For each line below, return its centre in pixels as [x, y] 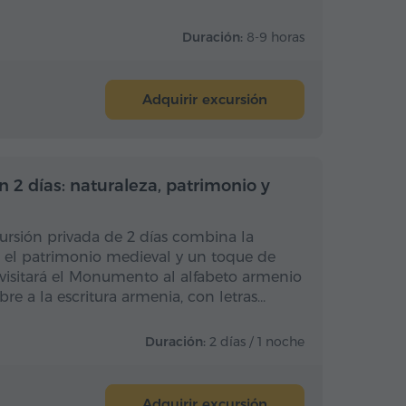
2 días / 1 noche [257, 342]
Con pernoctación [285, 182]
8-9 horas [275, 37]
